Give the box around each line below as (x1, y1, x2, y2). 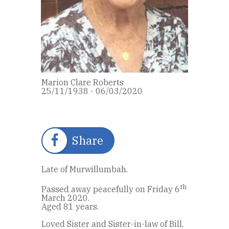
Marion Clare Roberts (41, 77, 124, 87)
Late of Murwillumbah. (41, 164, 128, 174)
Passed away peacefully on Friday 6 (41, 184, 180, 195)
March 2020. (41, 193, 89, 203)
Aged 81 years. (41, 201, 99, 212)
